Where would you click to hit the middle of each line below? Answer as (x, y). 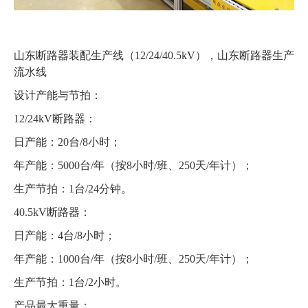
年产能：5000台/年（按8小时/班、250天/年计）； (133, 166)
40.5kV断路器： (52, 212)
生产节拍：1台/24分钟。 (73, 189)
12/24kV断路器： (55, 119)
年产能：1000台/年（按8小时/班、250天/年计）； (133, 259)
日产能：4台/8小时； (65, 236)
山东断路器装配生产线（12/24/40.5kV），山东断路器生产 (154, 56)
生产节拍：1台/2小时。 (70, 283)
